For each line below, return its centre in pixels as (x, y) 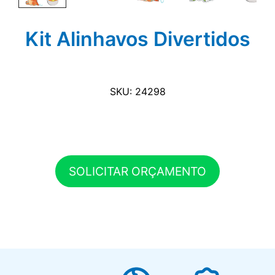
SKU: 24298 (137, 91)
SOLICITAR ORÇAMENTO (137, 171)
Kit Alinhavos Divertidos (137, 39)
